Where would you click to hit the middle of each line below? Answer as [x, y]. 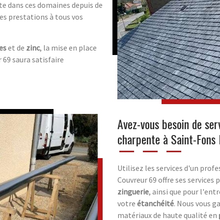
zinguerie [133, 191]
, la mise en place [68, 47]
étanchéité [155, 203]
